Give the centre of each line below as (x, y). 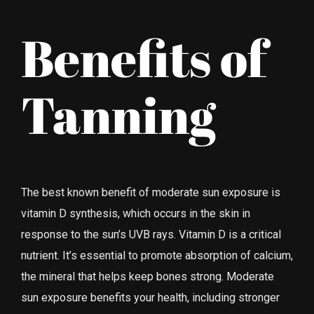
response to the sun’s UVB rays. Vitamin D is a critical (151, 234)
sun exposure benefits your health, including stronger (150, 297)
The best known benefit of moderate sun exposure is (151, 192)
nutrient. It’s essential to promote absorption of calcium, (157, 255)
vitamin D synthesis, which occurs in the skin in (136, 213)
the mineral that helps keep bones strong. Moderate (148, 276)
